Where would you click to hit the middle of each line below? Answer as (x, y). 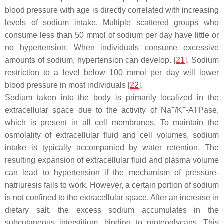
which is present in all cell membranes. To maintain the (112, 123)
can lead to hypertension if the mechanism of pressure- (112, 173)
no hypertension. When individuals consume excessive (112, 48)
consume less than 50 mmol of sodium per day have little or (112, 35)
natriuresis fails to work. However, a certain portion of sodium (112, 185)
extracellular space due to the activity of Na (88, 110)
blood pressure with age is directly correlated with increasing (112, 10)
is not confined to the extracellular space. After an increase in (112, 198)
